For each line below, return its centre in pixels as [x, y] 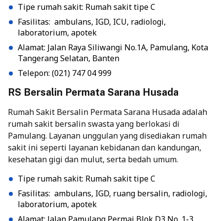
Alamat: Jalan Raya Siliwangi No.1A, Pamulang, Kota [113, 48]
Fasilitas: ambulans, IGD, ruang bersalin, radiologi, [112, 194]
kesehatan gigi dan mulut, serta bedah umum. [93, 160]
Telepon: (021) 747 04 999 [65, 73]
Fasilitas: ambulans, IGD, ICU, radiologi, [92, 22]
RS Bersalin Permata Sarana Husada [93, 92]
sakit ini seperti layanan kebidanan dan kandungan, [105, 148]
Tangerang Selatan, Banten [69, 58]
